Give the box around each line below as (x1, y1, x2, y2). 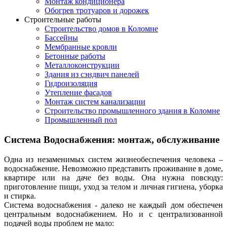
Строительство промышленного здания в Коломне (45, 106, 220, 116)
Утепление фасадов (45, 88, 112, 97)
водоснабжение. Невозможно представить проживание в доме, (4, 164, 223, 173)
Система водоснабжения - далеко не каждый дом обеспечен (4, 200, 223, 209)
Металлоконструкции (45, 61, 120, 70)
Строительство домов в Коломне (45, 24, 158, 33)
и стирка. (4, 191, 36, 200)
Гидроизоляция (45, 79, 97, 88)
